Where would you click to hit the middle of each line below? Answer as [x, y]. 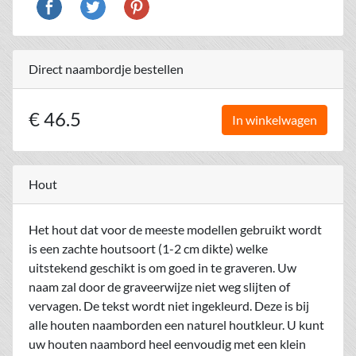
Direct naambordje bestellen [106, 69]
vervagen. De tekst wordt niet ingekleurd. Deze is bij [169, 306]
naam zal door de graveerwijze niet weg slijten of [159, 286]
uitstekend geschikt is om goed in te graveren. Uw [163, 267]
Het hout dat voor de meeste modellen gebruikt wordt [175, 229]
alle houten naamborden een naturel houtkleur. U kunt [176, 325]
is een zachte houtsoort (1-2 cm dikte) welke [148, 248]
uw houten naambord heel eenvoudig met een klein [167, 344]
